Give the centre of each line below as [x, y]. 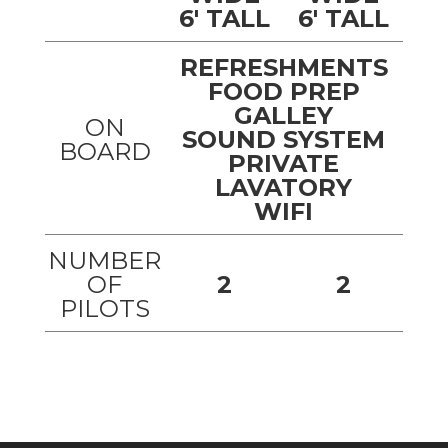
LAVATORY [284, 188]
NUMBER [105, 261]
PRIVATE [284, 164]
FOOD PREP [283, 92]
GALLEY [284, 116]
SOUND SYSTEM [284, 140]
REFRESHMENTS [283, 68]
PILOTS [104, 309]
